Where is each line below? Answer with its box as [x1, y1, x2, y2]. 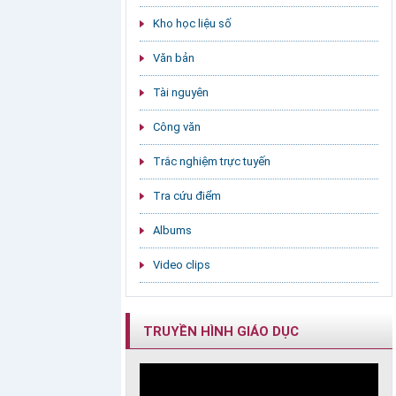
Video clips [153, 258, 210, 272]
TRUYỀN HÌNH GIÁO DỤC [143, 324, 299, 340]
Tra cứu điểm [153, 189, 221, 203]
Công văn [153, 120, 201, 134]
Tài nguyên [153, 86, 209, 100]
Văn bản [153, 51, 194, 65]
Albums [153, 224, 192, 238]
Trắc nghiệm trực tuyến [153, 155, 270, 169]
